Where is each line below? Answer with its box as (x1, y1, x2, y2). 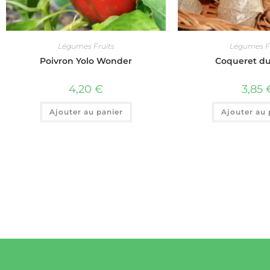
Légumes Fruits (57, 41, 115, 51)
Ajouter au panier (49, 107, 123, 116)
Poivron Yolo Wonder (40, 55, 132, 66)
